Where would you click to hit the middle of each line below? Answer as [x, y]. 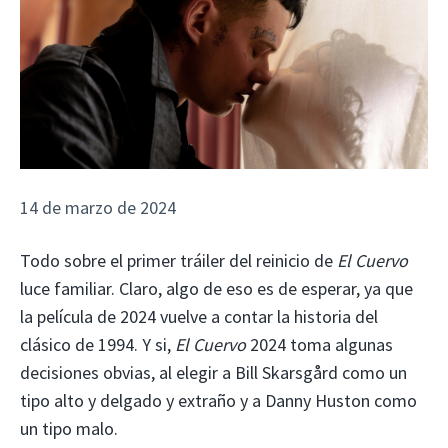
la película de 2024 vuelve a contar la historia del [199, 316]
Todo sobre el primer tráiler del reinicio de [178, 260]
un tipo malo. [69, 428]
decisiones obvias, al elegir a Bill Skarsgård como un [213, 372]
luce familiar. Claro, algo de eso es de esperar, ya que [216, 288]
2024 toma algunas [319, 344]
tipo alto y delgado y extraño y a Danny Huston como [218, 400]
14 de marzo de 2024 [98, 208]
